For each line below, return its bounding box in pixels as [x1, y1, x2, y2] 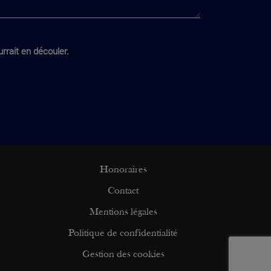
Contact [108, 187, 139, 196]
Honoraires [99, 166, 147, 175]
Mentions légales [89, 208, 157, 217]
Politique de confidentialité [68, 229, 178, 238]
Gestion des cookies [82, 250, 165, 260]
